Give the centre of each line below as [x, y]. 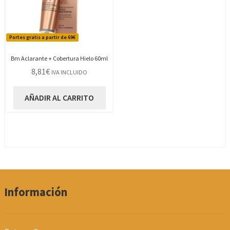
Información [36, 192]
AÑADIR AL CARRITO [60, 98]
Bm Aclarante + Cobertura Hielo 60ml [60, 58]
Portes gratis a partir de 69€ [42, 37]
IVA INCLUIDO [70, 72]
